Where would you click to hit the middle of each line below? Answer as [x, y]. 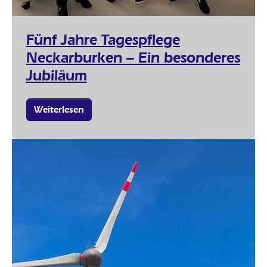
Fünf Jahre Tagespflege [103, 39]
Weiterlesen [59, 109]
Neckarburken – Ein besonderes [133, 57]
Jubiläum [57, 75]
